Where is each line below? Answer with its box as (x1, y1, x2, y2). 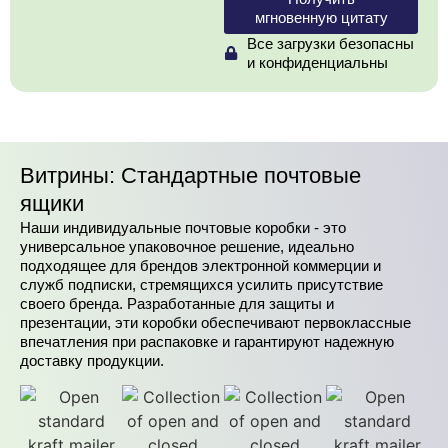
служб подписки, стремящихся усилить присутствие (20, 276, 383, 294)
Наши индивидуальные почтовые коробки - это (20, 219, 346, 237)
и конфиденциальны (246, 54, 388, 72)
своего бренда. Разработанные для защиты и (20, 295, 334, 313)
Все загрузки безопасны (246, 35, 414, 53)
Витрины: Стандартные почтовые (20, 163, 361, 189)
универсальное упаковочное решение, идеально (20, 238, 354, 256)
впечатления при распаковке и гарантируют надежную (20, 333, 394, 351)
